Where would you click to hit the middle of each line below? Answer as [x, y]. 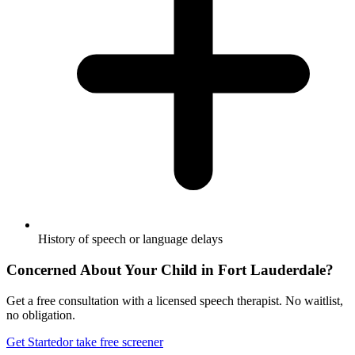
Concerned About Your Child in [112, 270]
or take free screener [113, 342]
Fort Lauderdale [272, 270]
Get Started [34, 342]
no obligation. [41, 315]
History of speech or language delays [130, 239]
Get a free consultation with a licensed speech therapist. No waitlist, [175, 300]
